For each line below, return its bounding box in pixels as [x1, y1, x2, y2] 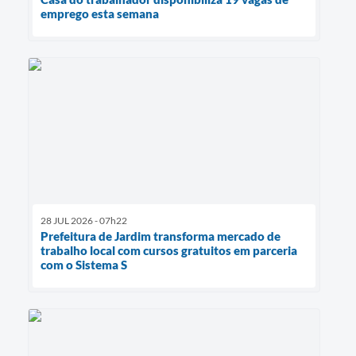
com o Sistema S [41, 257, 127, 272]
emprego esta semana [41, 6, 159, 21]
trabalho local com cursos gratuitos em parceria [41, 242, 297, 257]
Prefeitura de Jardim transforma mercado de [41, 228, 281, 243]
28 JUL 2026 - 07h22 [41, 214, 127, 226]
